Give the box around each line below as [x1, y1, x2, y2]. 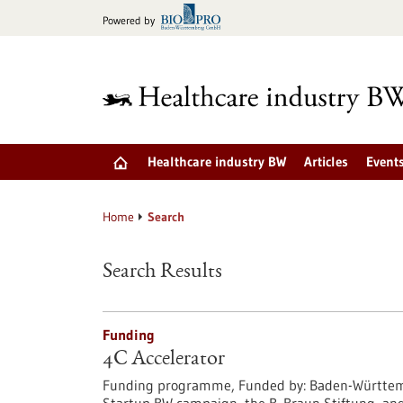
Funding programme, [103, 376, 238, 394]
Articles [304, 153, 348, 170]
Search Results [103, 262, 222, 283]
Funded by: [238, 376, 306, 394]
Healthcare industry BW [148, 153, 286, 170]
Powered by [103, 13, 155, 27]
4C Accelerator [103, 349, 225, 371]
